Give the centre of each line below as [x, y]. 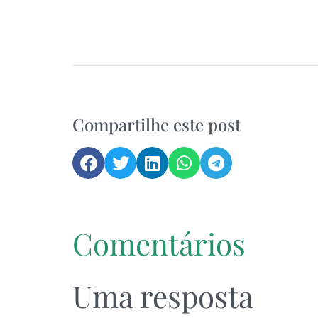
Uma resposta [163, 296]
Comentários [159, 244]
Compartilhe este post [157, 125]
